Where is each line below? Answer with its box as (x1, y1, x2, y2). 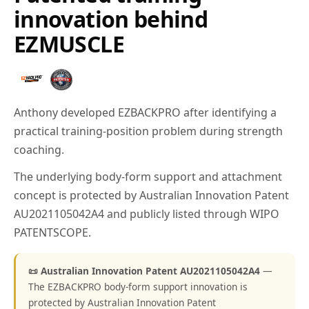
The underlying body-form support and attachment (14, 169, 282, 184)
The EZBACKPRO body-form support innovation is (28, 280, 248, 293)
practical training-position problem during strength (14, 123, 283, 139)
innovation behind (14, 4, 208, 34)
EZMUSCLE (14, 29, 124, 59)
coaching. (14, 142, 64, 157)
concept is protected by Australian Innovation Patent (14, 188, 289, 203)
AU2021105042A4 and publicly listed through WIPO (14, 206, 279, 221)
